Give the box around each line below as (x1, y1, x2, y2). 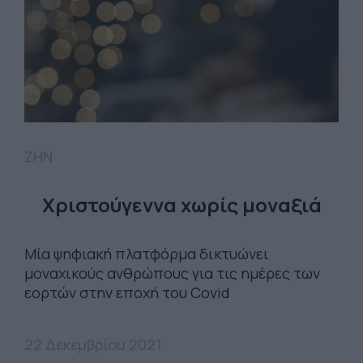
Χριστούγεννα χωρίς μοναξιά (41, 191, 322, 219)
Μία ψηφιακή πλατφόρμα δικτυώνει (24, 244, 269, 264)
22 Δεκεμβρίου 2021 (24, 335, 162, 355)
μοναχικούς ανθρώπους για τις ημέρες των (24, 263, 320, 284)
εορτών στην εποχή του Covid (24, 283, 230, 303)
